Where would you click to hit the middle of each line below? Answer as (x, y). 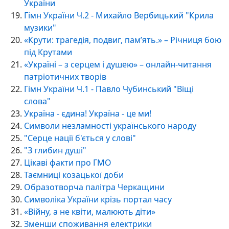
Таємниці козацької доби (74, 175)
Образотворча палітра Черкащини (94, 187)
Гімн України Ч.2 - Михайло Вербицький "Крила (119, 15)
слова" (37, 101)
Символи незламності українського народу (110, 125)
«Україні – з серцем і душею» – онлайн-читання (118, 64)
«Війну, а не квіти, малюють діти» (90, 211)
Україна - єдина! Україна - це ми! (88, 113)
